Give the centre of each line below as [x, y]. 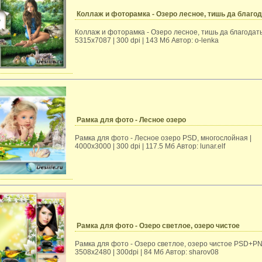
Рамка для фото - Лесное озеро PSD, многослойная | [163, 138]
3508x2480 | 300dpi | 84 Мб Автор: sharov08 [147, 252]
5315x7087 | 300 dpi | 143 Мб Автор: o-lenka [147, 40]
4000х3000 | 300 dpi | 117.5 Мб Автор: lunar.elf [150, 146]
